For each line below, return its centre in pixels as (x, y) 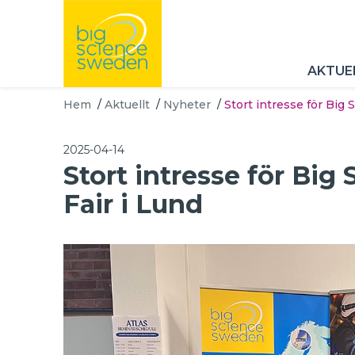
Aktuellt (127, 105)
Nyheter (187, 105)
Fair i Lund (133, 204)
